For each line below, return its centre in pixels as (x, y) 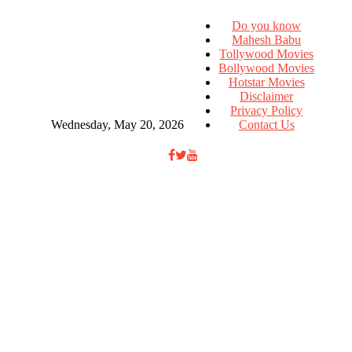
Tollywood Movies (267, 54)
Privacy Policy (267, 110)
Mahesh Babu (267, 40)
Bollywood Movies (267, 68)
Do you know (267, 26)
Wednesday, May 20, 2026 (118, 125)
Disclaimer (267, 96)
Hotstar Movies (266, 82)
